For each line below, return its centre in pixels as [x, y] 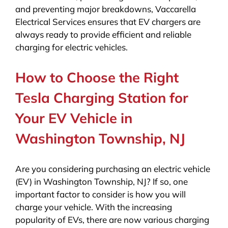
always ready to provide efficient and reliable [103, 34]
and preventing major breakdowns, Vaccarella [105, 9]
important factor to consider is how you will [100, 194]
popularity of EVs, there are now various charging [112, 219]
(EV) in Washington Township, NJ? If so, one [101, 181]
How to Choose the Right [97, 77]
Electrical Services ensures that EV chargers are [108, 21]
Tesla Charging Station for [102, 97]
